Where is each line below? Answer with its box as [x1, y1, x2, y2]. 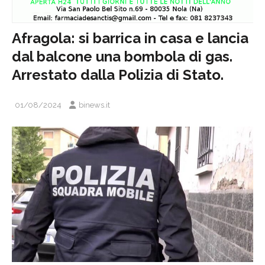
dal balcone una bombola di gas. [12, 47, 232, 65]
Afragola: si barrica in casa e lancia [12, 29, 248, 47]
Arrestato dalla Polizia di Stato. [12, 66, 224, 83]
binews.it [79, 100, 110, 109]
